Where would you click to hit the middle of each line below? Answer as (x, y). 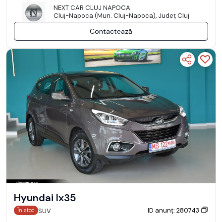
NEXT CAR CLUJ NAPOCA (92, 8)
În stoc (26, 210)
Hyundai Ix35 (45, 198)
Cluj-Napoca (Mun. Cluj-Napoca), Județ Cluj (121, 16)
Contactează (111, 31)
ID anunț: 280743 (174, 210)
